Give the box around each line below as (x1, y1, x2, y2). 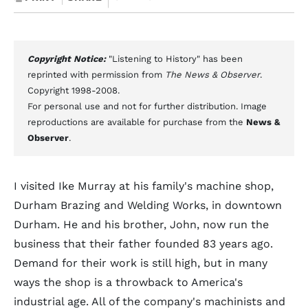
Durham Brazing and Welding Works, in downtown (14, 199, 282, 212)
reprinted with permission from (27, 69, 165, 80)
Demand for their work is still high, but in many (14, 256, 267, 269)
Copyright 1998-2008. (27, 85, 120, 96)
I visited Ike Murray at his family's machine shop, (14, 179, 274, 192)
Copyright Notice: (27, 54, 109, 64)
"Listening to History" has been (109, 54, 243, 64)
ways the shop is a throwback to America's (14, 276, 243, 289)
